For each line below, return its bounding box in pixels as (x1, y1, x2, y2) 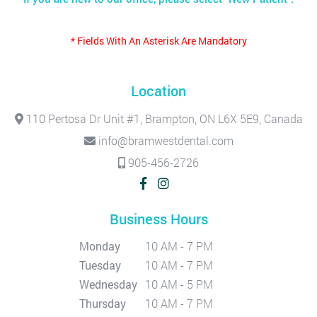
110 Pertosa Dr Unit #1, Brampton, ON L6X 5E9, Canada (23, 111, 303, 126)
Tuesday (79, 258, 121, 272)
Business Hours (109, 209, 208, 228)
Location (131, 81, 186, 100)
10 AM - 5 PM (144, 277, 213, 292)
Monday (79, 238, 120, 253)
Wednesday (79, 277, 137, 292)
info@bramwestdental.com (95, 133, 234, 148)
